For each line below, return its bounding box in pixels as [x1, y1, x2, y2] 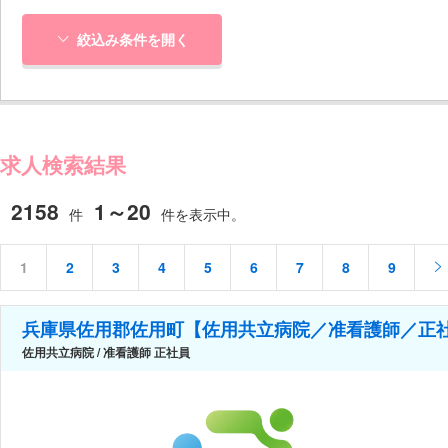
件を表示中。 [161, 204, 245, 225]
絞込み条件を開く [76, 29, 189, 50]
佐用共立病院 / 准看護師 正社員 [22, 342, 190, 361]
